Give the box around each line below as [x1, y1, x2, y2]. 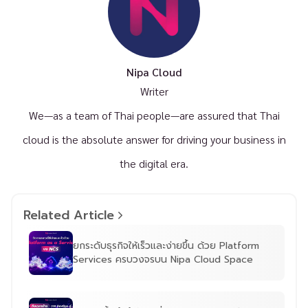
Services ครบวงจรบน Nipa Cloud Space [73, 252, 253, 267]
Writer [140, 84, 168, 98]
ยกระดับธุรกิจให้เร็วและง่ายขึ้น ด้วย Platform [73, 238, 259, 253]
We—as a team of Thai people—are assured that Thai [28, 108, 280, 122]
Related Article [23, 206, 114, 225]
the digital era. [120, 156, 188, 170]
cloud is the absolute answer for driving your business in [22, 132, 286, 146]
